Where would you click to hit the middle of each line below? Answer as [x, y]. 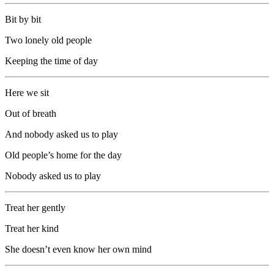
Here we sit [27, 92]
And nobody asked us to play [61, 134]
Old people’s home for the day [63, 155]
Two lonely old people [48, 40]
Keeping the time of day [51, 61]
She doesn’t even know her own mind [78, 249]
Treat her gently [35, 207]
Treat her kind [32, 228]
